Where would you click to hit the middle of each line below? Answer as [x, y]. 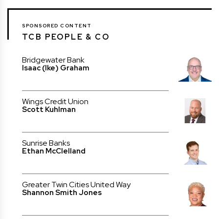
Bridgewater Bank [53, 60]
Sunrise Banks [46, 143]
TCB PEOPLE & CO [66, 37]
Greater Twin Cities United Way [76, 185]
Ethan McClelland [54, 151]
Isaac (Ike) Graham [56, 68]
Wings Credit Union [55, 102]
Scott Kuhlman [49, 110]
